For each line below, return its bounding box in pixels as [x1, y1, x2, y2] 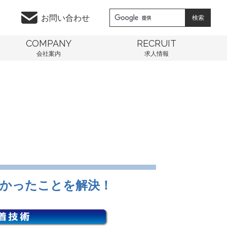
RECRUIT [136, 38, 176, 49]
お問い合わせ [41, 14, 90, 23]
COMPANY [25, 38, 71, 49]
